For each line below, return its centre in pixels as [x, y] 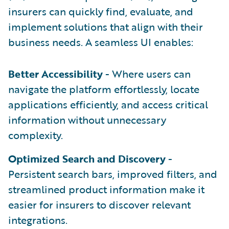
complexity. [36, 135]
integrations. [38, 220]
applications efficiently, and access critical [108, 104]
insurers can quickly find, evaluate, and [101, 11]
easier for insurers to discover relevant [99, 204]
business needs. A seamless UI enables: [101, 42]
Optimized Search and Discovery [87, 158]
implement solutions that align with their [106, 26]
